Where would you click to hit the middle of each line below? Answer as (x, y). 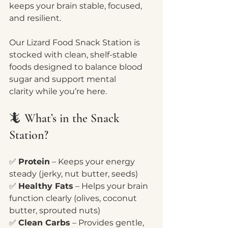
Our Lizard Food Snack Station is (76, 42)
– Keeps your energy (93, 162)
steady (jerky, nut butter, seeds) (74, 174)
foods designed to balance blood (77, 67)
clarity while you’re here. (58, 91)
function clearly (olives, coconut (74, 198)
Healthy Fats (46, 186)
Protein (34, 162)
